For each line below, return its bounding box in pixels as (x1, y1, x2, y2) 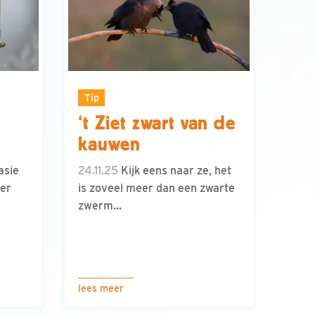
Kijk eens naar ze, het (118, 164, 231, 178)
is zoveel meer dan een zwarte (78, 181, 235, 195)
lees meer (78, 283, 124, 294)
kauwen (78, 134, 141, 155)
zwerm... (78, 199, 122, 213)
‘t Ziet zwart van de (78, 112, 236, 134)
